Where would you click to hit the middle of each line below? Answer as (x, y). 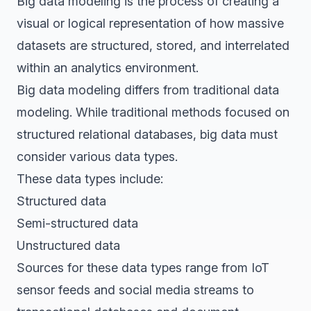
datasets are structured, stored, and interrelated (153, 45)
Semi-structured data (77, 223)
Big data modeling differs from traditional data (148, 90)
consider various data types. (97, 157)
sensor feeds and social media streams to (135, 290)
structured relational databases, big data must (147, 134)
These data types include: (90, 179)
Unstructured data (68, 245)
